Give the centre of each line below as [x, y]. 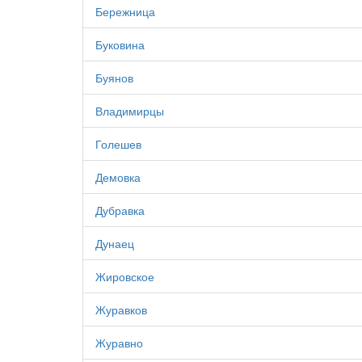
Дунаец [115, 243]
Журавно [119, 343]
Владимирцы [130, 111]
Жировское [125, 276]
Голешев [118, 144]
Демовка [118, 177]
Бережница [125, 11]
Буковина [120, 44]
